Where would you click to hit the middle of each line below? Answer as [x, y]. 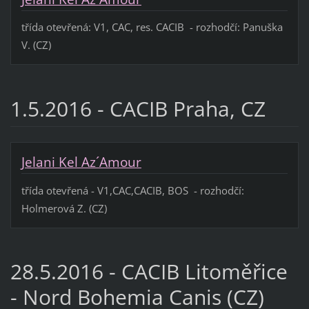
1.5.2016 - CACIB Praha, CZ [138, 109]
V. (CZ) [36, 45]
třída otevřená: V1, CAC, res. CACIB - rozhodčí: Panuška [152, 27]
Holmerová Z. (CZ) [64, 208]
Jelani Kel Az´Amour [81, 162]
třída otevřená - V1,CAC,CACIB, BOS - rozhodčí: [132, 190]
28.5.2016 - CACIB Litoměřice [149, 272]
